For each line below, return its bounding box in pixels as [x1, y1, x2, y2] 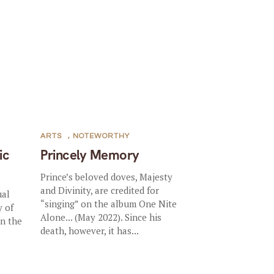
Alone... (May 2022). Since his [40, 210, 162, 223]
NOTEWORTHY [73, 131, 130, 140]
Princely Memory [40, 146, 139, 164]
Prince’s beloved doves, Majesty [40, 170, 173, 183]
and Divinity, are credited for [40, 183, 160, 196]
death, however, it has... [40, 224, 139, 237]
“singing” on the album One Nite [40, 197, 177, 210]
